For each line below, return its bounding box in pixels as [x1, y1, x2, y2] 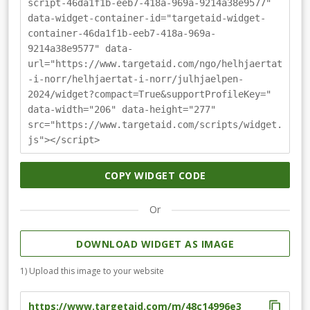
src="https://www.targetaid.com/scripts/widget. [28, 119, 282, 131]
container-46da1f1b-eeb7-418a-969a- [28, 28, 216, 39]
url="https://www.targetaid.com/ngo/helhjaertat [28, 58, 282, 70]
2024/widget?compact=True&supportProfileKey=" [28, 89, 271, 100]
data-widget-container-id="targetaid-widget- [28, 12, 266, 24]
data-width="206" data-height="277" [28, 104, 216, 116]
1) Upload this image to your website [20, 264, 164, 277]
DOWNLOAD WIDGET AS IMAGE [76, 237, 234, 250]
